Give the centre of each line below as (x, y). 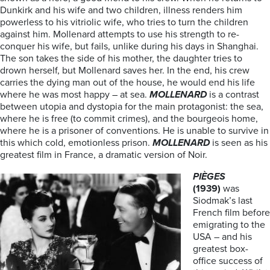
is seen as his (239, 143)
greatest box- (221, 249)
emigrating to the (229, 225)
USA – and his (222, 237)
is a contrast (233, 95)
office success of (228, 261)
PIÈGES (209, 177)
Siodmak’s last (223, 201)
